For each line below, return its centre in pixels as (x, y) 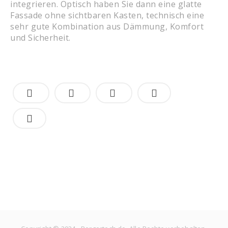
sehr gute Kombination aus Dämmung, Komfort (107, 27)
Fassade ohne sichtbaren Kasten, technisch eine (107, 16)
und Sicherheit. (40, 38)
